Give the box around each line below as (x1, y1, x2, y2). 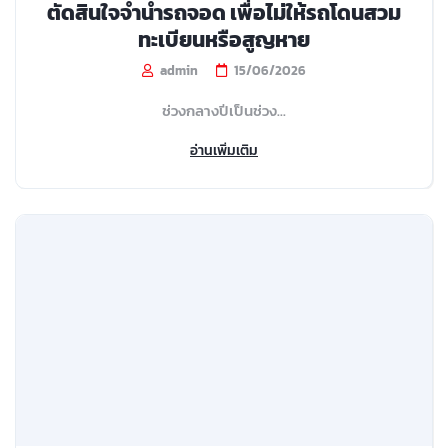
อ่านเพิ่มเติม (190, 139, 258, 161)
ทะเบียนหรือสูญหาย (138, 23, 310, 55)
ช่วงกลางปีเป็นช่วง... (162, 98, 286, 122)
